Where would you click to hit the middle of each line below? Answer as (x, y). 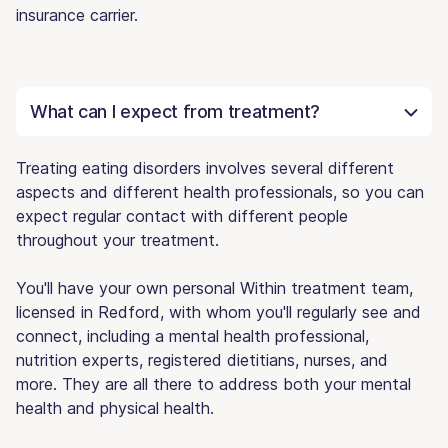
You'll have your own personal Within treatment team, (214, 287)
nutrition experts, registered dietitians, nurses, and (202, 359)
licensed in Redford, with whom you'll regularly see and (218, 311)
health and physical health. (115, 407)
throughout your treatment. (117, 239)
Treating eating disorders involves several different (205, 167)
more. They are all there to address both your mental (213, 383)
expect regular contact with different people (182, 215)
